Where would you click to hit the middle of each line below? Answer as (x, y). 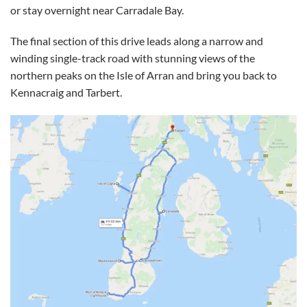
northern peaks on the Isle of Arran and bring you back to (144, 75)
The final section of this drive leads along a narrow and (137, 41)
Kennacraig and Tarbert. (66, 93)
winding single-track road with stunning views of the (133, 58)
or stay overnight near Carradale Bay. (98, 10)
